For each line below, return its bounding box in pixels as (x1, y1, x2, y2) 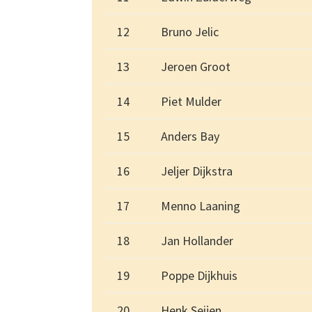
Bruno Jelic (161, 24, 219, 40)
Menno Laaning (161, 198, 240, 214)
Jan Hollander (161, 233, 233, 249)
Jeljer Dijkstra (161, 163, 233, 180)
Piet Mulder (161, 93, 221, 110)
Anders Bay (161, 128, 219, 145)
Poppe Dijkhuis (161, 267, 237, 284)
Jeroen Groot (161, 58, 231, 75)
